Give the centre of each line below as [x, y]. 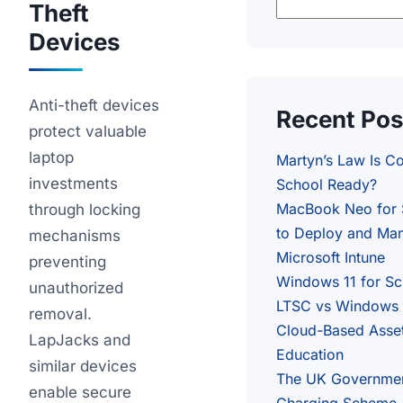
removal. [60, 314]
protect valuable [88, 131]
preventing [67, 262]
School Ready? [327, 184]
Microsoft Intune [331, 257]
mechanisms [75, 236]
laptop [51, 157]
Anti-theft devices [94, 105]
